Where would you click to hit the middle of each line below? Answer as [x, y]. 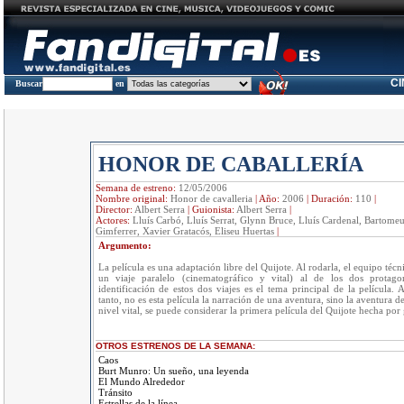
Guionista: [214, 209]
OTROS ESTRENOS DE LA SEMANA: [175, 346]
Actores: [114, 220]
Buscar [28, 83]
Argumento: [124, 245]
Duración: [333, 198]
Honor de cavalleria [211, 198]
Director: [115, 209]
